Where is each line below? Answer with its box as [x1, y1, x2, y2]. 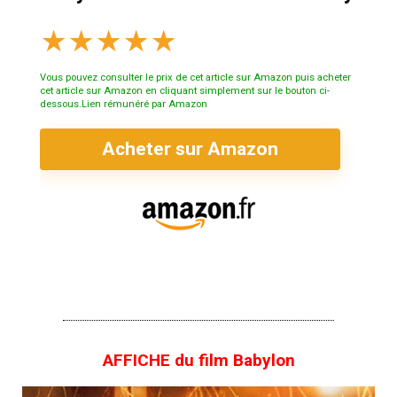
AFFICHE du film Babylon [102, 350, 295, 371]
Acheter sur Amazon [102, 138, 278, 160]
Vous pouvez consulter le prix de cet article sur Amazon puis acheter [40, 72, 351, 84]
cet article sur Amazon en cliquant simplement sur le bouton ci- [40, 85, 330, 97]
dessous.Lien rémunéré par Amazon [40, 98, 207, 111]
